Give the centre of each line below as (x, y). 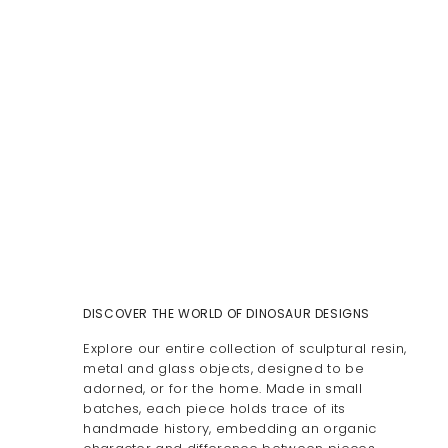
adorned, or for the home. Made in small (222, 389)
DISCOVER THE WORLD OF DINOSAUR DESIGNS (227, 314)
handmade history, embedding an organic (230, 429)
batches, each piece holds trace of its (214, 409)
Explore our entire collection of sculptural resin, (245, 349)
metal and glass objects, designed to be (223, 369)
